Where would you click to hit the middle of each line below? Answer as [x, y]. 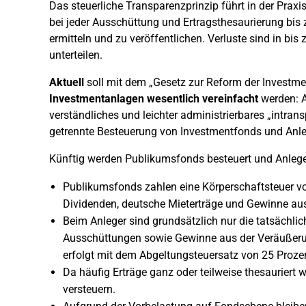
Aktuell [67, 82]
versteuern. [89, 289]
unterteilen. [76, 55]
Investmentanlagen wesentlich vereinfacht [154, 99]
